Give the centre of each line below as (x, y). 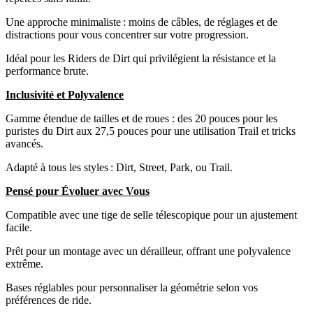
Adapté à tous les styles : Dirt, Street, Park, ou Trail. (119, 167)
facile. (19, 227)
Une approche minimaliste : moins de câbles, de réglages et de (141, 22)
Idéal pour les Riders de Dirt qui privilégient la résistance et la (141, 58)
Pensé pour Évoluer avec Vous (78, 191)
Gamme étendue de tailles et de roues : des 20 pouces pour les (141, 118)
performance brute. (47, 71)
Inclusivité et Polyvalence (65, 94)
